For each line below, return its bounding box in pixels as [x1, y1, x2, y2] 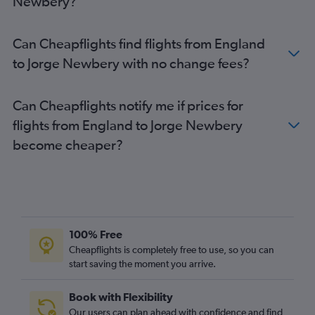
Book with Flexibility [69, 290, 173, 304]
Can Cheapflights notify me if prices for [13, 97, 243, 114]
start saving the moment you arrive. [69, 258, 216, 270]
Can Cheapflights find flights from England [13, 35, 265, 52]
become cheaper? [13, 136, 123, 153]
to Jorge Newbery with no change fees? [13, 55, 250, 72]
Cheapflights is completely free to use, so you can [69, 244, 274, 256]
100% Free [69, 228, 122, 241]
